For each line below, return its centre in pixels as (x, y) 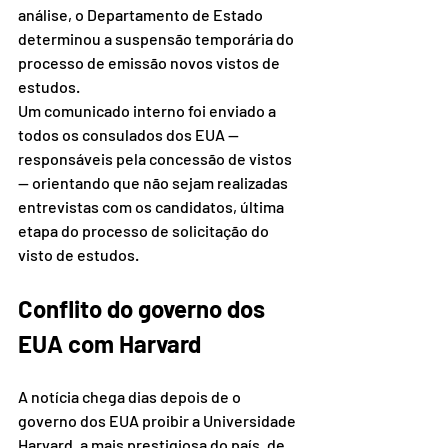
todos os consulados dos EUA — (130, 135)
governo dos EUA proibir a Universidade (158, 421)
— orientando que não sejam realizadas (154, 183)
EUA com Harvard (109, 344)
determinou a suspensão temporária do (157, 39)
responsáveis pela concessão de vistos (156, 159)
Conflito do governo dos (144, 309)
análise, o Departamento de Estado (142, 15)
